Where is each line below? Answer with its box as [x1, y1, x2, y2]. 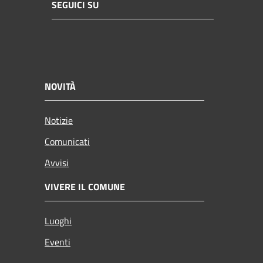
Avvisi [45, 156, 69, 170]
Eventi [45, 235, 70, 249]
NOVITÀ [45, 79, 76, 94]
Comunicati [45, 134, 90, 149]
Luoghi [45, 214, 72, 228]
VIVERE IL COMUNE [45, 180, 125, 194]
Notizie [45, 113, 73, 128]
